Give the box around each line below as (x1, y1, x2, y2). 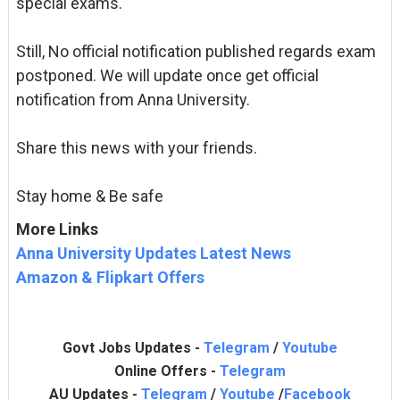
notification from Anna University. (15, 90, 250, 109)
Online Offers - (113, 362, 220, 379)
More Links (15, 220, 98, 238)
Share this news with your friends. (15, 138, 257, 157)
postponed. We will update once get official (15, 66, 319, 85)
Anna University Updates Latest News (15, 244, 291, 262)
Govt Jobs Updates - (62, 339, 204, 356)
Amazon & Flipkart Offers (15, 268, 204, 287)
